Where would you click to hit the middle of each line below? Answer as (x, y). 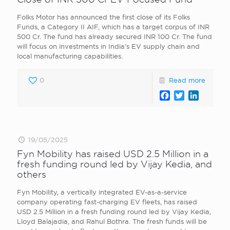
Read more (187, 80)
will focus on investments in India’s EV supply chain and (108, 46)
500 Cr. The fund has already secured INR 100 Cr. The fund (114, 36)
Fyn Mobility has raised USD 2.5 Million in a (113, 154)
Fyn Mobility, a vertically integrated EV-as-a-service (102, 192)
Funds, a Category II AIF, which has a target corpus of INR (113, 27)
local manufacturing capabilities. (70, 56)
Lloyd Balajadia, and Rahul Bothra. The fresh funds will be (112, 221)
